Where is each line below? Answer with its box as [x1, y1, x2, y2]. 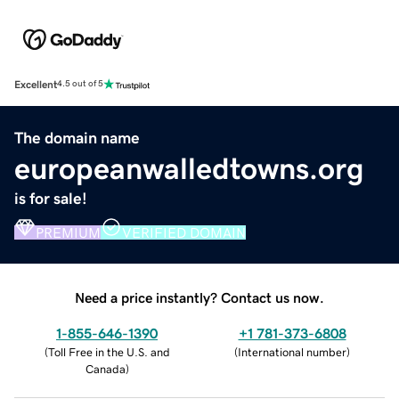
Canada [85, 362, 126, 375]
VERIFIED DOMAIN [122, 224, 246, 240]
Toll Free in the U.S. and [47, 346, 170, 358]
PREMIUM [36, 224, 101, 240]
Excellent [14, 78, 57, 90]
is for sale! [14, 190, 87, 207]
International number [238, 346, 346, 358]
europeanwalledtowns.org [14, 152, 364, 183]
